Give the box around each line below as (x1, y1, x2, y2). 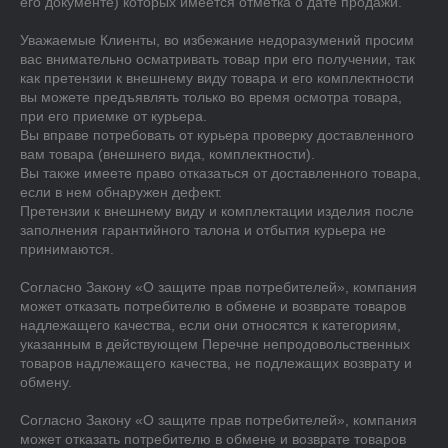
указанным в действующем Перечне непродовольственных (20, 336, 410, 352)
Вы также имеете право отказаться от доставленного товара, (20, 165, 421, 181)
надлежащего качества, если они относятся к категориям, (20, 317, 401, 333)
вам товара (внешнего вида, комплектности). (20, 146, 315, 162)
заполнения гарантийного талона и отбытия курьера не (20, 222, 386, 238)
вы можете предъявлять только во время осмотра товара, (20, 89, 402, 105)
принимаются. (20, 241, 114, 257)
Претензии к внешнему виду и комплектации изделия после (20, 203, 414, 219)
